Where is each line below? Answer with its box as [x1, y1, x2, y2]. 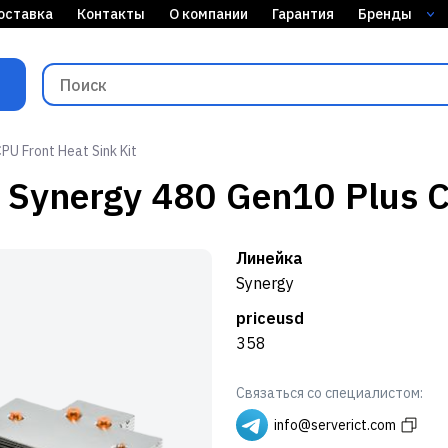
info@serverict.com [274, 415, 396, 434]
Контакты [77, 5, 145, 23]
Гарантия [272, 5, 334, 23]
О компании [169, 5, 248, 23]
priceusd [236, 307, 304, 328]
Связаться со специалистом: [236, 383, 423, 402]
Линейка [236, 247, 303, 268]
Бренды [358, 5, 415, 23]
